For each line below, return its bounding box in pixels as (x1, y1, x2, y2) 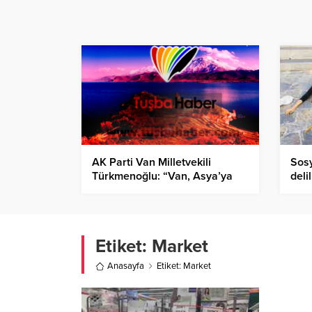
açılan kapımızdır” (92, 183, 181, 198)
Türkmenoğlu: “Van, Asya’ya (92, 169, 233, 184)
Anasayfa (107, 260, 144, 272)
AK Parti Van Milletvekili (92, 155, 211, 170)
